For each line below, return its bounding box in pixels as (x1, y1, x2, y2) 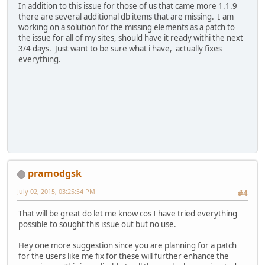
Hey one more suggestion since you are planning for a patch (18, 240, 237, 251)
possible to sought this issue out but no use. (18, 219, 176, 230)
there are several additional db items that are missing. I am (18, 11, 234, 22)
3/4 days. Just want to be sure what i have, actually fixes (18, 43, 222, 54)
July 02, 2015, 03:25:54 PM (17, 187, 95, 196)
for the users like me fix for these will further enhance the (18, 251, 229, 262)
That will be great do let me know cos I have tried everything (18, 208, 237, 219)
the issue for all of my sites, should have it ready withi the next (18, 32, 243, 43)
